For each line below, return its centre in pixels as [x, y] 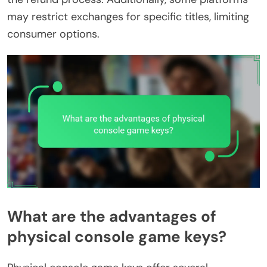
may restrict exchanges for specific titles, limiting [128, 17]
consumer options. [53, 34]
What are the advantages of [112, 216]
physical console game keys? [117, 236]
